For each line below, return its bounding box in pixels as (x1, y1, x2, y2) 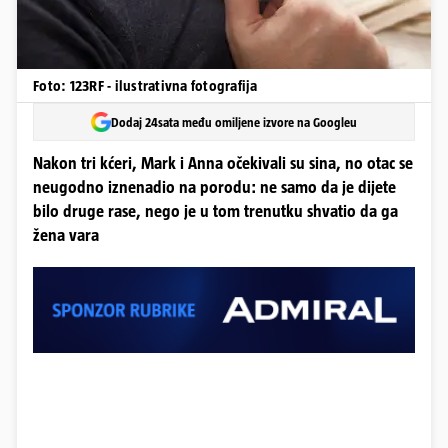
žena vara (33, 226, 99, 245)
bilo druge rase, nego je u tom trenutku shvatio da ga (33, 202, 398, 221)
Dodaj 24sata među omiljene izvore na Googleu (111, 114, 357, 130)
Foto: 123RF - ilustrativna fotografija (33, 77, 258, 94)
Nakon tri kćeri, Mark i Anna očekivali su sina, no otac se (33, 154, 413, 173)
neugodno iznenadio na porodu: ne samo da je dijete (33, 178, 396, 197)
